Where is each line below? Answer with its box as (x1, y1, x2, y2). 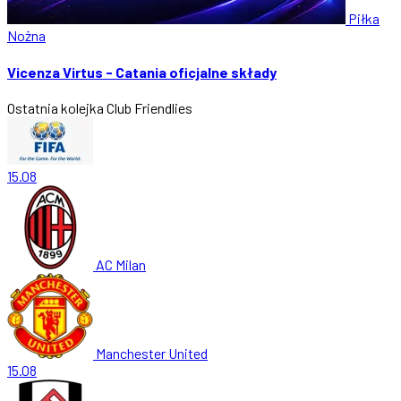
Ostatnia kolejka (7, 98, 104, 116)
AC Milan (96, 255, 146, 273)
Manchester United (96, 344, 208, 362)
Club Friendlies (107, 98, 192, 116)
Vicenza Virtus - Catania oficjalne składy (7, 63, 277, 81)
